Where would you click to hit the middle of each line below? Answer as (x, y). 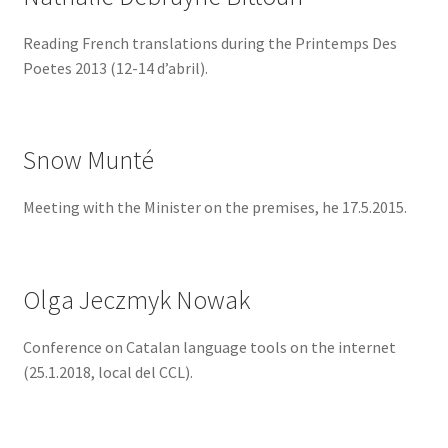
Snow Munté (88, 160)
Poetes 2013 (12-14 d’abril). (115, 67)
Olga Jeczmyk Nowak (136, 299)
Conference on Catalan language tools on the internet (209, 346)
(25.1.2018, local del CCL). (107, 371)
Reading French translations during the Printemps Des (209, 42)
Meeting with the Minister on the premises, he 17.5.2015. (214, 207)
